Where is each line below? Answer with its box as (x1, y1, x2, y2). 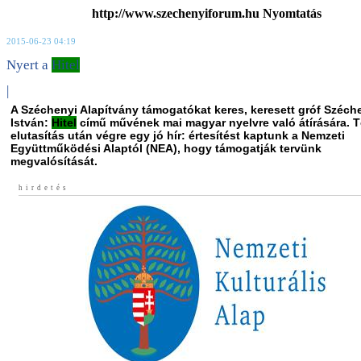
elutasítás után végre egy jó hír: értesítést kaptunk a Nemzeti (10, 129, 345, 142)
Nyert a (6, 57, 52, 73)
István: (10, 116, 52, 129)
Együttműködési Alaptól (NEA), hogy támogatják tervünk (10, 142, 322, 155)
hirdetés (19, 184, 69, 192)
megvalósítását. (10, 155, 98, 168)
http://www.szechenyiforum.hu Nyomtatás (91, 6, 322, 20)
